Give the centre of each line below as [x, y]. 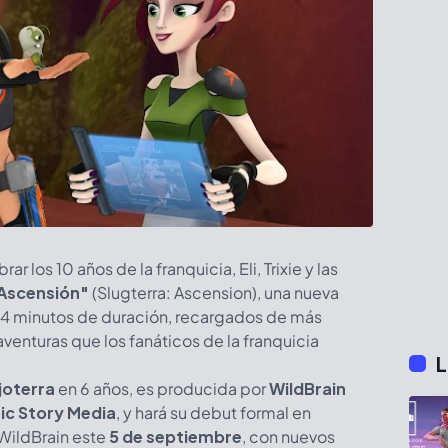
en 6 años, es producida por [162, 388]
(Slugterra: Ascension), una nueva [214, 292]
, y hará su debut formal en [213, 412]
